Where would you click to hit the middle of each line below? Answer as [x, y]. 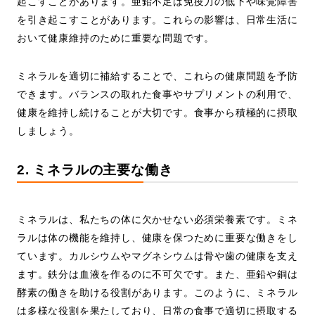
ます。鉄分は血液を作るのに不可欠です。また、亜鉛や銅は [157, 275]
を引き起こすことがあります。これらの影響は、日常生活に [157, 20]
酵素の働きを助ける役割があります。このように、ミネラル [157, 293]
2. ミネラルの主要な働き [95, 170]
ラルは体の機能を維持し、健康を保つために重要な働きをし [157, 238]
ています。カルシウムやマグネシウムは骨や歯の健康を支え [157, 256]
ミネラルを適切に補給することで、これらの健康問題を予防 [157, 76]
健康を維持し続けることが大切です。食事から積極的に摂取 [157, 113]
